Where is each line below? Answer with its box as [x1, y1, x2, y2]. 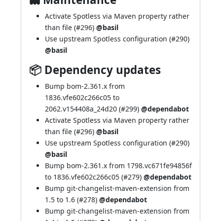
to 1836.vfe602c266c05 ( [45, 172, 123, 182]
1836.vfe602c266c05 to [45, 93, 119, 102]
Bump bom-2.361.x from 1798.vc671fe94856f [45, 161, 192, 170]
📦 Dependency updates [29, 62, 161, 77]
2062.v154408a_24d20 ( [45, 104, 121, 113]
